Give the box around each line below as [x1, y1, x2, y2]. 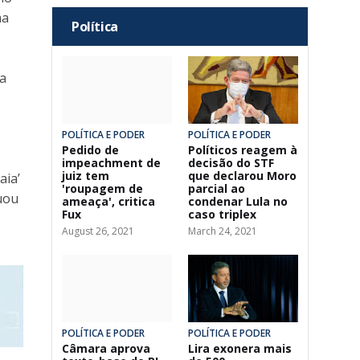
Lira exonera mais [188, 341, 292, 356]
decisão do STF [188, 155, 274, 170]
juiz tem [62, 168, 109, 183]
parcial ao [188, 181, 245, 196]
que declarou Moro [188, 168, 297, 183]
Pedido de [62, 142, 119, 157]
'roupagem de [62, 181, 143, 196]
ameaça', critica [62, 194, 155, 209]
